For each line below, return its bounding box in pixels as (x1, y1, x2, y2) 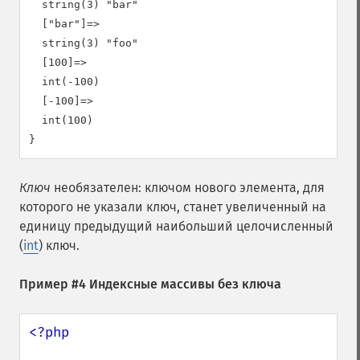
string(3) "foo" (29, 37, 138, 49)
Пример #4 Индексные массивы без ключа (19, 276, 281, 292)
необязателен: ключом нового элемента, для (51, 180, 325, 195)
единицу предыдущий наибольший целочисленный (19, 219, 333, 234)
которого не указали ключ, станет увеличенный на (19, 199, 326, 215)
